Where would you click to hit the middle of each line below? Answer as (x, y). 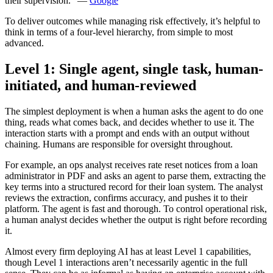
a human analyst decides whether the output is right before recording (136, 219)
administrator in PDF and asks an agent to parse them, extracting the (135, 175)
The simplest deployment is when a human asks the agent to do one (134, 111)
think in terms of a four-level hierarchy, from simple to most (119, 32)
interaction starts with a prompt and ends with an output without (127, 133)
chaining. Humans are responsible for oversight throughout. (119, 144)
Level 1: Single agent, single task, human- (134, 69)
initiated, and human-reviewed (101, 86)
